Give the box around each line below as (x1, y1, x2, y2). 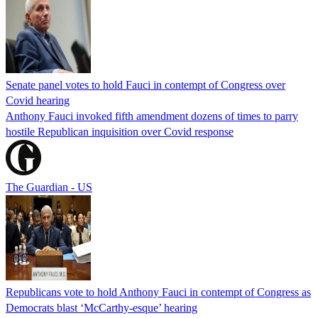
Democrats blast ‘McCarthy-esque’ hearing (6, 301, 197, 314)
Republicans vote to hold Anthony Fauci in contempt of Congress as (6, 285, 311, 298)
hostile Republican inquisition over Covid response (6, 125, 234, 138)
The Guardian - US (6, 180, 92, 193)
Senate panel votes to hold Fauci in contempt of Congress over (6, 78, 285, 91)
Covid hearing (6, 94, 70, 106)
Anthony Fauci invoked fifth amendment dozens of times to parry (6, 109, 298, 122)
